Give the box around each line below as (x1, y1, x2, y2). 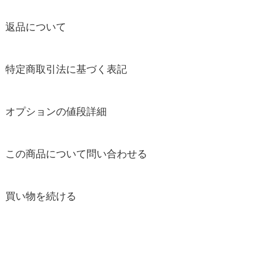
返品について (5, 21, 66, 33)
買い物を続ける (5, 191, 76, 203)
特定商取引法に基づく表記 (5, 64, 127, 76)
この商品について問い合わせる (5, 148, 147, 160)
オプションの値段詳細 (5, 106, 107, 118)
